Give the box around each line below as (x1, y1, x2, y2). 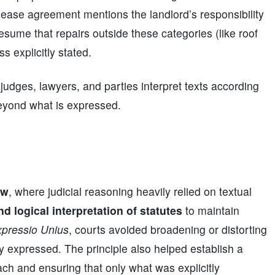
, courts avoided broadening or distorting (69, 222, 267, 237)
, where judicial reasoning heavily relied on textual (9, 184, 252, 199)
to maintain (182, 203, 239, 218)
